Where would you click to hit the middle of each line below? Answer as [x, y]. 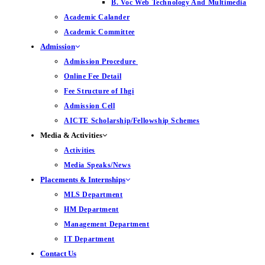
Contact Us [58, 253]
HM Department [91, 209]
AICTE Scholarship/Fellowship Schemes [132, 121]
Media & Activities [71, 135]
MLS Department [93, 195]
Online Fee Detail [93, 76]
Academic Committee [99, 32]
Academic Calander [97, 17]
